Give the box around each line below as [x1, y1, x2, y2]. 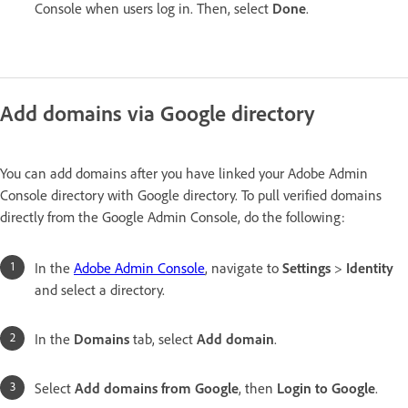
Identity [346, 259, 393, 278]
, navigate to [205, 259, 282, 278]
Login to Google [277, 379, 375, 398]
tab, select [129, 330, 197, 349]
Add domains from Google [75, 379, 239, 398]
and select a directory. [35, 280, 165, 300]
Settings [282, 259, 331, 278]
